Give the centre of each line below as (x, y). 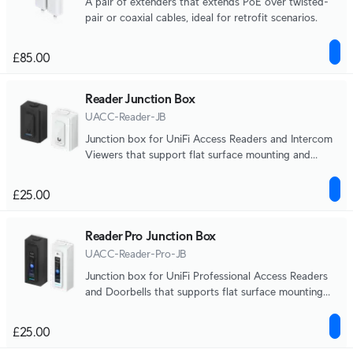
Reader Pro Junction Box (151, 236)
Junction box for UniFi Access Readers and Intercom (209, 139)
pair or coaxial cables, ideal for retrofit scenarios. (201, 17)
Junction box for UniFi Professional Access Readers (206, 276)
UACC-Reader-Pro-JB (136, 254)
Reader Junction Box (140, 99)
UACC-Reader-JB (126, 117)
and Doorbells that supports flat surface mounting (204, 292)
